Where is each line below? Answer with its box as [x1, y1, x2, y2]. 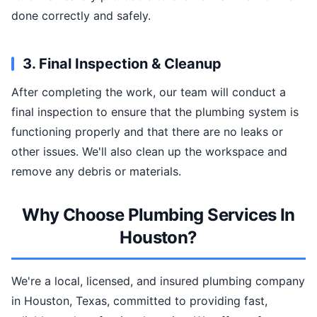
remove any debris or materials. [11, 164, 181, 178]
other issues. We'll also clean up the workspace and [11, 144, 287, 158]
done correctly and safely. [11, 8, 151, 23]
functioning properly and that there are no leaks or [11, 125, 283, 139]
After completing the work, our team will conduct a [11, 85, 286, 99]
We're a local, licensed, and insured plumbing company [11, 274, 305, 288]
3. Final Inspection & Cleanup [23, 55, 221, 72]
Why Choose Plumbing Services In [22, 204, 295, 225]
